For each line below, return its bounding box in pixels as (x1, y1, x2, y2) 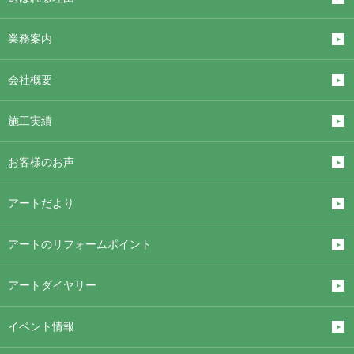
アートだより (8, 197, 74, 209)
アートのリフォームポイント (8, 238, 152, 250)
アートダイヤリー (8, 279, 96, 292)
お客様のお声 (8, 156, 74, 168)
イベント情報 (8, 320, 74, 333)
